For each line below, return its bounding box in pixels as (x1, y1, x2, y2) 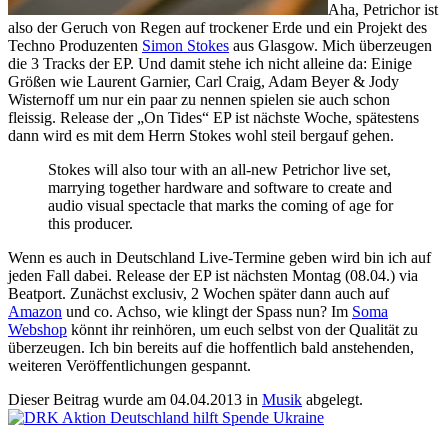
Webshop (8, 320, 67, 338)
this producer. (48, 214, 133, 232)
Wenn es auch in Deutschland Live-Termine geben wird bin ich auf (8, 248, 431, 266)
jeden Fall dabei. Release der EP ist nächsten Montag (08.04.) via (8, 266, 418, 284)
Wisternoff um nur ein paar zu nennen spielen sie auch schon (8, 90, 390, 108)
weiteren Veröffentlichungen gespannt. (8, 356, 251, 374)
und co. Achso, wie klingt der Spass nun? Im (62, 302, 352, 320)
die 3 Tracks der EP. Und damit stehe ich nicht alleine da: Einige (8, 54, 412, 72)
